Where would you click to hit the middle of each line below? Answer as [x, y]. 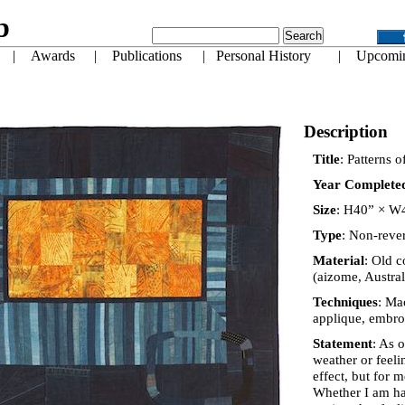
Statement [343, 343]
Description [346, 132]
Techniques [345, 301]
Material [339, 260]
